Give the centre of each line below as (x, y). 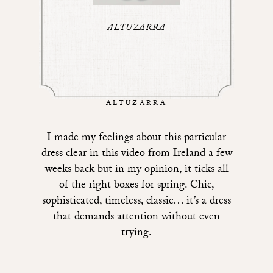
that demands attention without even (136, 218)
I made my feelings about (106, 139)
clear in (82, 155)
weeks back (69, 171)
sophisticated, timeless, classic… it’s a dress (136, 202)
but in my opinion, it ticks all (161, 171)
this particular (195, 139)
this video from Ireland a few (167, 155)
